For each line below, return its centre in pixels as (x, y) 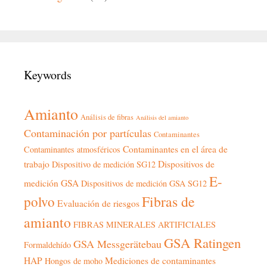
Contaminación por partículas (88, 133)
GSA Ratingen (202, 243)
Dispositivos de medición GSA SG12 (144, 184)
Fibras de (168, 202)
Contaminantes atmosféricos (72, 150)
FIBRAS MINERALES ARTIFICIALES (145, 225)
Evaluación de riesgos (98, 203)
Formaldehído (47, 245)
